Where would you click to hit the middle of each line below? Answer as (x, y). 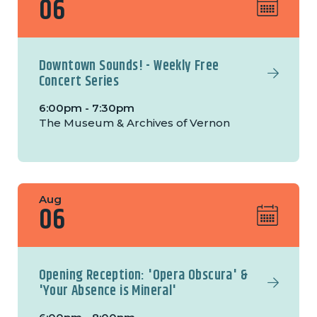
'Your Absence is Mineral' (108, 292)
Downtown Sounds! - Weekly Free (129, 67)
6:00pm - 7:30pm (86, 108)
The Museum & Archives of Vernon (134, 123)
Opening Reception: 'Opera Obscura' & (143, 276)
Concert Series (79, 82)
